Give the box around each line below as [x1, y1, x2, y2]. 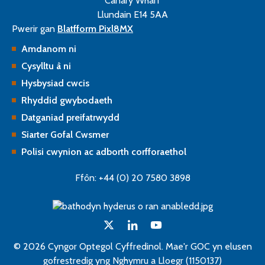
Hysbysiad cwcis [21, 77, 89, 89]
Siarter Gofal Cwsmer [21, 129, 109, 140]
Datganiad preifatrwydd [21, 112, 119, 123]
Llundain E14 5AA [97, 9, 168, 20]
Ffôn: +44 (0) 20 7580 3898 [75, 172, 190, 183]
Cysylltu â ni [21, 60, 71, 72]
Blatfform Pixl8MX [57, 23, 133, 34]
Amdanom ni [21, 43, 76, 54]
